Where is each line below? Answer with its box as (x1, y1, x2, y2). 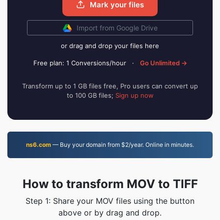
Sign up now (115, 91, 154, 99)
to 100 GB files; (66, 91, 115, 99)
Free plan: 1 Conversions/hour (33, 59, 126, 67)
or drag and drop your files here (61, 42, 159, 50)
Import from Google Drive (76, 24, 158, 32)
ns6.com (26, 141, 51, 148)
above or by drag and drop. (58, 208, 162, 218)
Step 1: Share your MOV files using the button (26, 196, 194, 206)
